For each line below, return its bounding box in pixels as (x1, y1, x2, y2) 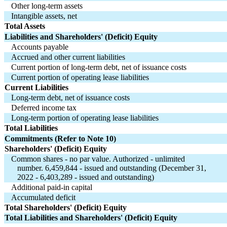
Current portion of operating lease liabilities (11, 73, 149, 82)
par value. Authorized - (78, 155, 156, 164)
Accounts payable (11, 43, 69, 52)
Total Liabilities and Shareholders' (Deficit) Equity (5, 213, 177, 222)
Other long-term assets (11, 2, 83, 11)
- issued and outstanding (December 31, (78, 164, 207, 173)
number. (11, 164, 46, 173)
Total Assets (5, 22, 45, 31)
